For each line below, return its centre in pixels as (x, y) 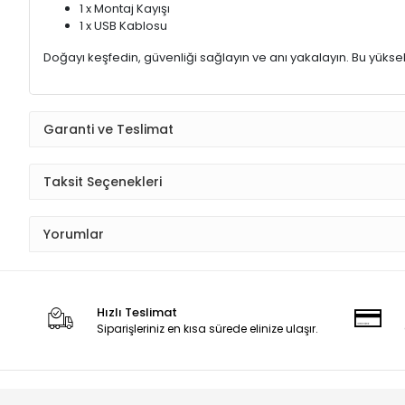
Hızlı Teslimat (137, 313)
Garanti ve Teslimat (108, 129)
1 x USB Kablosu (123, 26)
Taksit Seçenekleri (103, 181)
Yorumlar (74, 234)
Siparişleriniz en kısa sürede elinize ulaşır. (208, 329)
